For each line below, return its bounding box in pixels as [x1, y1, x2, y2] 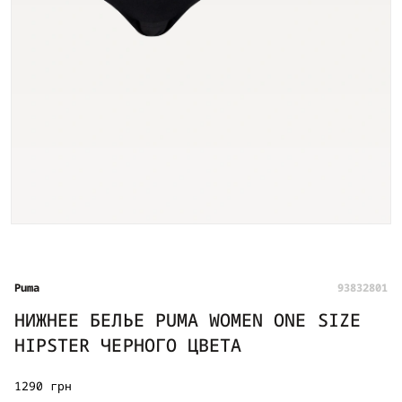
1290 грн [14, 378, 73, 395]
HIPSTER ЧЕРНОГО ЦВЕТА [14, 333, 242, 358]
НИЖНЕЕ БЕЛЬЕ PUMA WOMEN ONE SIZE [14, 308, 361, 333]
